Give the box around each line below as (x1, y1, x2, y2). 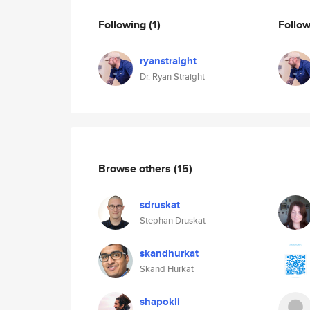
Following (98, 16, 149, 33)
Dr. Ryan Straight (140, 70, 205, 83)
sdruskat (140, 197, 180, 212)
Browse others (98, 160, 174, 176)
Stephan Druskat (140, 214, 206, 227)
